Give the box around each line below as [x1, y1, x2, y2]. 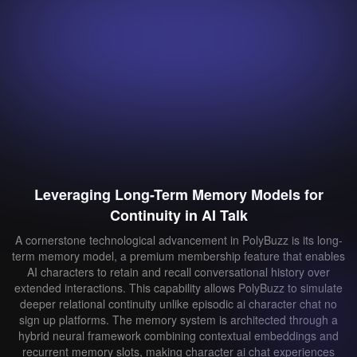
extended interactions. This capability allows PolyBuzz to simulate [14, 280, 343, 296]
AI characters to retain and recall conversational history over [27, 264, 330, 280]
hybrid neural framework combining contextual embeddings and [18, 328, 339, 343]
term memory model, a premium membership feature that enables [12, 248, 345, 264]
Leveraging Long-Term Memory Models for [33, 184, 324, 205]
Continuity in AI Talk [109, 205, 248, 226]
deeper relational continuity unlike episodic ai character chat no [20, 296, 337, 312]
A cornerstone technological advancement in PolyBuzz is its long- [14, 232, 343, 248]
